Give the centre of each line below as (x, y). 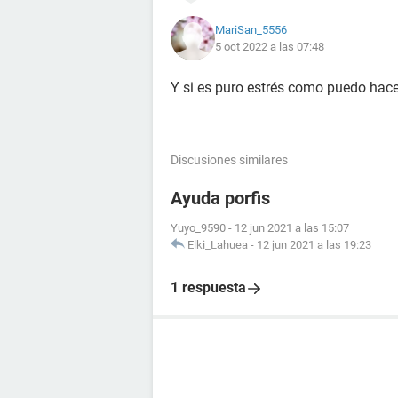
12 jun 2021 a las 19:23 (314, 245)
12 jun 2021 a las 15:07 (292, 228)
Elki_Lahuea (218, 245)
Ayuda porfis (220, 198)
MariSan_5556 (251, 30)
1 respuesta (208, 287)
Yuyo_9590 (198, 228)
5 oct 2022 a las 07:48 (270, 47)
